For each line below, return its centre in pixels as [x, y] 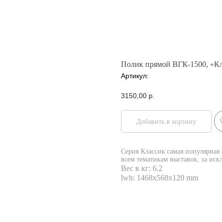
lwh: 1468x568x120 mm [160, 178]
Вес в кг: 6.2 [142, 168]
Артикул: [135, 76]
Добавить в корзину [166, 121]
